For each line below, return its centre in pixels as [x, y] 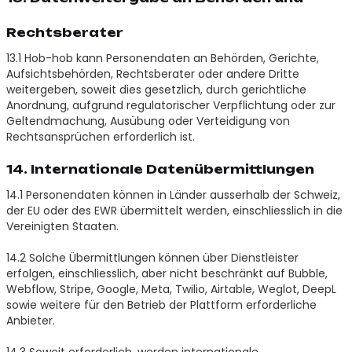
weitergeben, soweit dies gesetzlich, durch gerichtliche [156, 89]
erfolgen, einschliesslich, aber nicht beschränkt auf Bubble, [167, 273]
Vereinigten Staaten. [62, 226]
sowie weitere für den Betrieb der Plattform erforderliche [161, 304]
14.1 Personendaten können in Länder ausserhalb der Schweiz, [173, 194]
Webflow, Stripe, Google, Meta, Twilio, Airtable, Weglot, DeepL [171, 289]
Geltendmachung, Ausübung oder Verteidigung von [148, 121]
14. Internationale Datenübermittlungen [160, 169]
